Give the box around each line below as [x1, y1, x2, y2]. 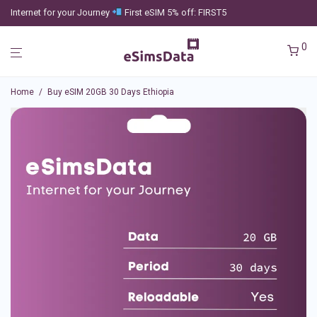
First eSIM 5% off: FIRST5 [122, 7, 226, 18]
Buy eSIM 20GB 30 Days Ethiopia [47, 87, 174, 97]
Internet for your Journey [11, 7, 112, 18]
